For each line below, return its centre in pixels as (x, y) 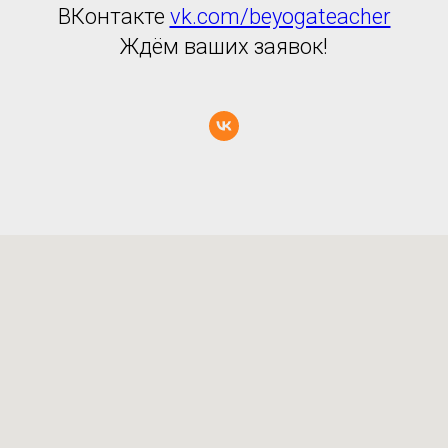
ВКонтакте (113, 17)
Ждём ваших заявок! (224, 47)
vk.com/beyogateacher (280, 17)
